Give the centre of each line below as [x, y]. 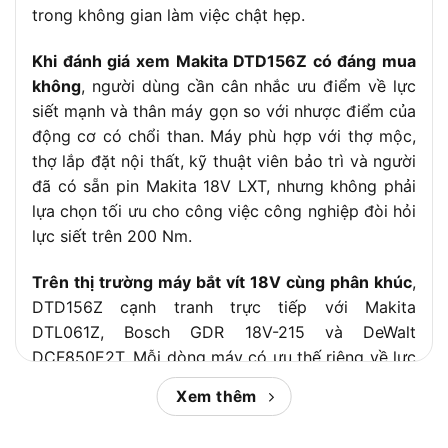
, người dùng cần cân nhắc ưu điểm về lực [248, 86]
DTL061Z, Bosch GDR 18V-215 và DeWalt [224, 332]
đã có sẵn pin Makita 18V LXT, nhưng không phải [224, 186]
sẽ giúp [385, 432]
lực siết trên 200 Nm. [112, 236]
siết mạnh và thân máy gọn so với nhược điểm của [224, 111]
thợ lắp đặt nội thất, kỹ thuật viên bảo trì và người [224, 161]
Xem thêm [216, 397]
